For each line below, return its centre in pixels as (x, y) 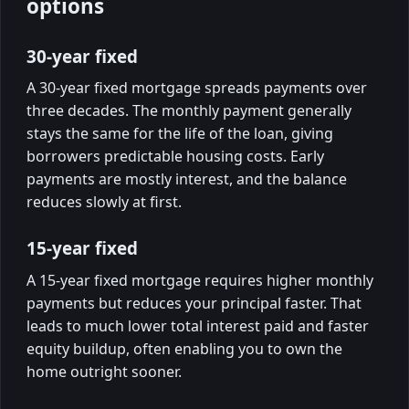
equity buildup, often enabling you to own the (184, 348)
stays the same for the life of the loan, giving (180, 134)
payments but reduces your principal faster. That (194, 303)
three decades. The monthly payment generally (189, 111)
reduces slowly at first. (104, 202)
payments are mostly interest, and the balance (187, 179)
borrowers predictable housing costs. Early (175, 157)
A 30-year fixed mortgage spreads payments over (197, 88)
